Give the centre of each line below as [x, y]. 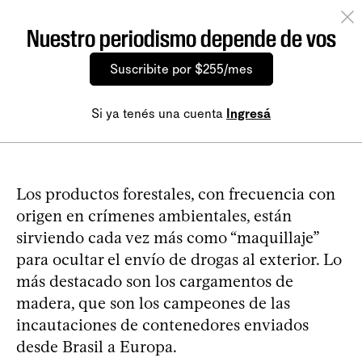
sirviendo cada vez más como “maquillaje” [167, 238]
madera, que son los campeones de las [153, 303]
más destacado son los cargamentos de [155, 282]
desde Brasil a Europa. [97, 347]
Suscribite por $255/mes [181, 69]
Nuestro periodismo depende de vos [181, 39]
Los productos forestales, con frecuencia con [176, 194]
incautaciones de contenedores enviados [162, 325]
